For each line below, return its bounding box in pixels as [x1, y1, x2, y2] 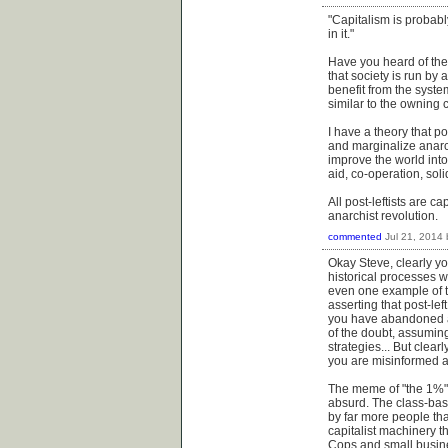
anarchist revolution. [328, 208, 438, 223]
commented [328, 231, 382, 243]
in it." [328, 26, 354, 41]
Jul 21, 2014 [385, 231, 443, 243]
